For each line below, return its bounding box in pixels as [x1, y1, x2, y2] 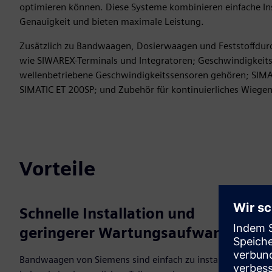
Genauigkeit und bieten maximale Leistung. [19, 16, 204, 27]
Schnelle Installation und [19, 205, 195, 222]
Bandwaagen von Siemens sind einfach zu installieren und [19, 254, 263, 265]
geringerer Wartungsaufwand [19, 224, 231, 242]
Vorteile [19, 157, 95, 180]
